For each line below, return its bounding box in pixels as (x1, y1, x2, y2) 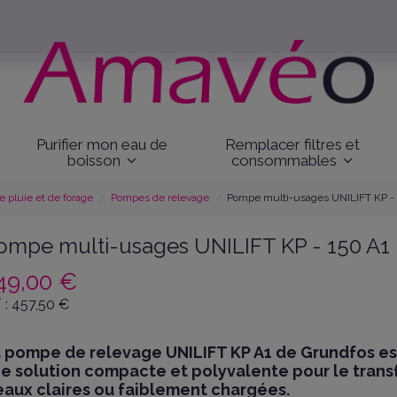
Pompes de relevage (111, 191, 210, 205)
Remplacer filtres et (224, 135, 360, 153)
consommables (231, 151, 341, 169)
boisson (66, 151, 124, 169)
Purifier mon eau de (35, 135, 167, 153)
